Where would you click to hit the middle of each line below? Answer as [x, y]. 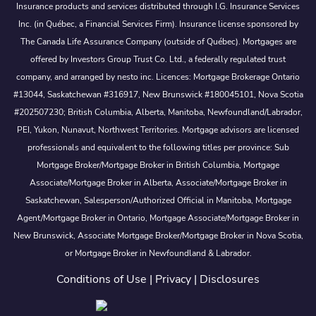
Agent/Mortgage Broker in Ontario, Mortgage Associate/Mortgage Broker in [158, 218]
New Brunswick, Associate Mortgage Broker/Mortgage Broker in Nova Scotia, [158, 236]
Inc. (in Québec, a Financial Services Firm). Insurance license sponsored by [158, 24]
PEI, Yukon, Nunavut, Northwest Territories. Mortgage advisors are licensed [158, 130]
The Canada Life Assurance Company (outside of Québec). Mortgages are [158, 42]
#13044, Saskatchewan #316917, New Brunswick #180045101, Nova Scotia [158, 95]
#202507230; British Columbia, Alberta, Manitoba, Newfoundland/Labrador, [158, 113]
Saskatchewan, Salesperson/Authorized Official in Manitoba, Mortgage [158, 201]
